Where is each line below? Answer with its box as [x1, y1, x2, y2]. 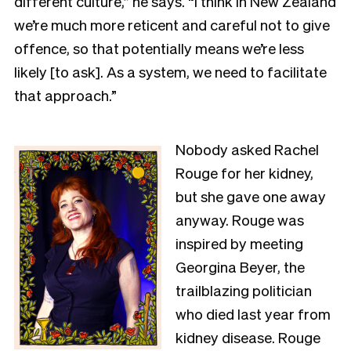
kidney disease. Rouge [175, 327, 320, 346]
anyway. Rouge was [175, 209, 304, 229]
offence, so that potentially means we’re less [14, 38, 304, 57]
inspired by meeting [175, 233, 303, 252]
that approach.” [14, 85, 120, 104]
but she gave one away [175, 186, 326, 205]
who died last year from [175, 303, 331, 323]
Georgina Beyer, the [175, 256, 305, 276]
